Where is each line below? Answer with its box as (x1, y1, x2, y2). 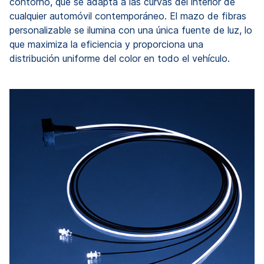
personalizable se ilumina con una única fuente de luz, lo (9, 24, 252, 37)
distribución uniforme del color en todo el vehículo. (9, 52, 230, 65)
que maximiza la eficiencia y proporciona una (9, 38, 203, 51)
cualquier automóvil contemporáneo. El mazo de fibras (9, 10, 246, 22)
